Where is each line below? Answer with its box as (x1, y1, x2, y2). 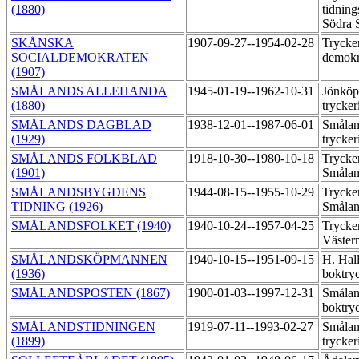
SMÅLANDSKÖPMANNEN (11, 252, 167, 267)
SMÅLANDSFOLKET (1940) (11, 219, 171, 233)
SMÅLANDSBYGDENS (11, 185, 146, 200)
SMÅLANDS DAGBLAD (11, 118, 151, 132)
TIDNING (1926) (11, 200, 103, 214)
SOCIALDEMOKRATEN (11, 50, 149, 65)
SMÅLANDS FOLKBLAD (11, 151, 157, 166)
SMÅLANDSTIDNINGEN (11, 320, 155, 334)
